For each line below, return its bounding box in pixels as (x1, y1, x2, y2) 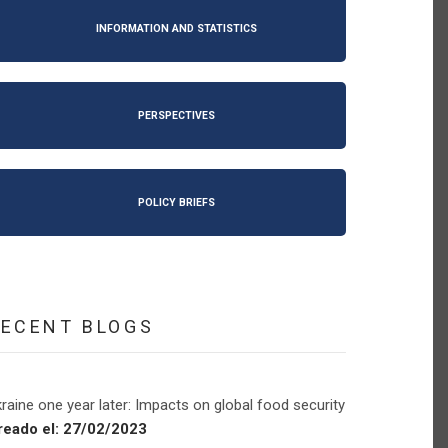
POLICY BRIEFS (137, 196, 215, 209)
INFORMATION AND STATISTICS (95, 22, 257, 35)
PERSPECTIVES (137, 109, 215, 122)
